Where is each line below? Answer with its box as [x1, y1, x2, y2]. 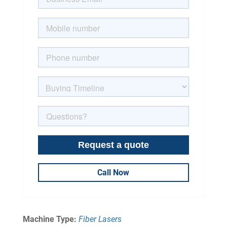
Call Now [97, 167, 130, 177]
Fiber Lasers [78, 214, 122, 224]
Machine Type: [22, 214, 79, 224]
